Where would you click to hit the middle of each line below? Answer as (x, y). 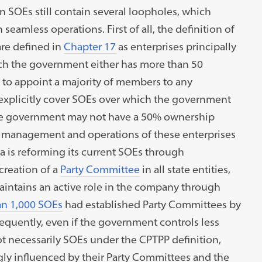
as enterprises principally (176, 46)
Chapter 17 (89, 46)
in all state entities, (185, 169)
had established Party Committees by (151, 204)
